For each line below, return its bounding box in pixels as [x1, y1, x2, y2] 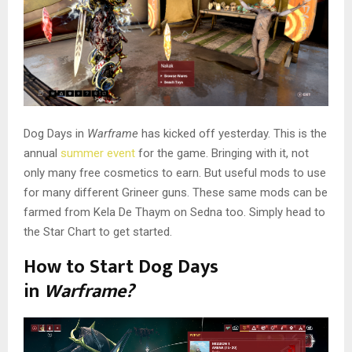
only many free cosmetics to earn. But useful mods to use [24, 165, 326, 180]
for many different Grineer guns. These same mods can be [24, 185, 328, 200]
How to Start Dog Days [24, 251, 218, 283]
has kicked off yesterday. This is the [141, 126, 327, 141]
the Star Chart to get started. [24, 224, 172, 239]
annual [24, 145, 60, 160]
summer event [60, 145, 135, 160]
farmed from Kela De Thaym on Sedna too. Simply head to [24, 204, 325, 219]
